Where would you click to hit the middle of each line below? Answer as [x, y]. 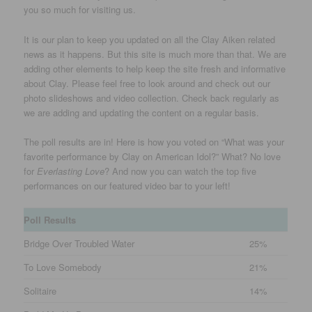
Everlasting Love [71, 171]
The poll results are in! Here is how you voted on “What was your [154, 141]
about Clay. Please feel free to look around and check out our [147, 83]
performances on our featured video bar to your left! [127, 185]
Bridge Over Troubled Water [79, 243]
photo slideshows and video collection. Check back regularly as [152, 97]
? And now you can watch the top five [181, 171]
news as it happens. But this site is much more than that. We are [155, 54]
